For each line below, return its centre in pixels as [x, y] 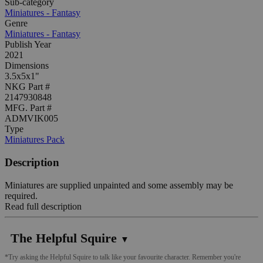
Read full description [43, 206]
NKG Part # [27, 87]
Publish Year [28, 45]
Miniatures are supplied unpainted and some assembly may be [119, 185]
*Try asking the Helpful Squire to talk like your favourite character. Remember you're [123, 257]
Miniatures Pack [35, 140]
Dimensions [27, 66]
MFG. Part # [28, 108]
